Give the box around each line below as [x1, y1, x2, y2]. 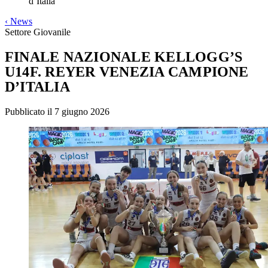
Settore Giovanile [5, 27, 71, 38]
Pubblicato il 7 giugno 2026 [5, 106, 109, 117]
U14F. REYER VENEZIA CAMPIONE [5, 64, 249, 80]
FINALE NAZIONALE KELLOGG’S [5, 49, 243, 65]
